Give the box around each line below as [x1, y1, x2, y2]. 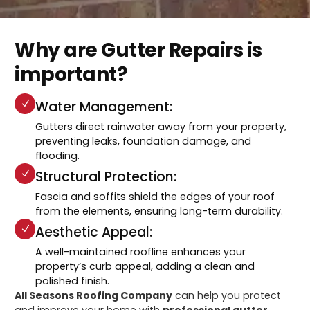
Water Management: [35, 97, 173, 116]
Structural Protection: [35, 167, 177, 186]
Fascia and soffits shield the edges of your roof [35, 189, 275, 203]
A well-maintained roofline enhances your [35, 244, 246, 259]
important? [15, 60, 128, 88]
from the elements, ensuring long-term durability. [35, 203, 284, 218]
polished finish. [35, 273, 110, 288]
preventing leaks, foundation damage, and [35, 134, 252, 148]
